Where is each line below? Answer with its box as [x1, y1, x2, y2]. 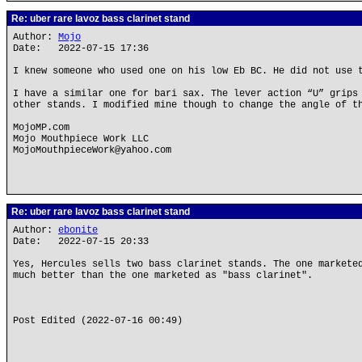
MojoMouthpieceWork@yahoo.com [13, 145, 171, 156]
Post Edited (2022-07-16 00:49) [13, 315, 183, 326]
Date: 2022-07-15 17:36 [13, 43, 149, 54]
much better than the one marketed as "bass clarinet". [13, 270, 313, 281]
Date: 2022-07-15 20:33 [13, 236, 149, 247]
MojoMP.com [13, 122, 69, 133]
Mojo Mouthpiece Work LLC [13, 133, 149, 145]
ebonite [58, 225, 98, 236]
